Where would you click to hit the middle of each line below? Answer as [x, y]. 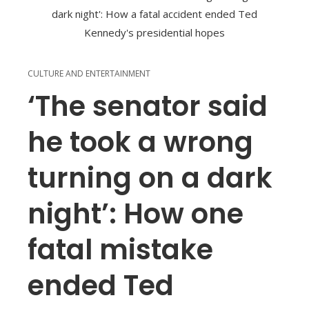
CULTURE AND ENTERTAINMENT [89, 74]
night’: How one [136, 214]
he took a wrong [140, 142]
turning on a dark [150, 178]
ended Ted [101, 286]
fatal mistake [120, 250]
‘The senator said [148, 107]
